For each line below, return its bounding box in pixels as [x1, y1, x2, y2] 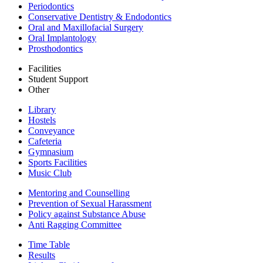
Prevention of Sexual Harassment [28, 198, 151, 208]
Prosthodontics [28, 43, 83, 53]
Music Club [28, 168, 72, 178]
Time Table [28, 240, 70, 249]
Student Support [28, 74, 88, 84]
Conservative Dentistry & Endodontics [28, 12, 171, 22]
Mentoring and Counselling [28, 188, 130, 198]
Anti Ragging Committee [28, 220, 122, 230]
